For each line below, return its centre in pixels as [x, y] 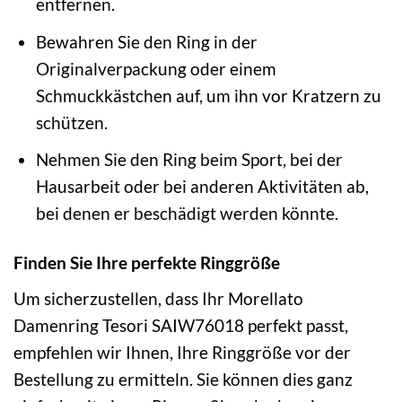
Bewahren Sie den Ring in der [146, 41]
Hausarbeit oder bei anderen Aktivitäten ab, [202, 187]
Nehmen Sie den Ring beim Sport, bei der [189, 160]
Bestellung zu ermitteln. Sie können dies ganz [183, 379]
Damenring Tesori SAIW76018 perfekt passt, [181, 325]
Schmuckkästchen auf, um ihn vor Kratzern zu [208, 95]
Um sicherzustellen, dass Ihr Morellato [158, 298]
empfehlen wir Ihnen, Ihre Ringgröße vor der [182, 352]
